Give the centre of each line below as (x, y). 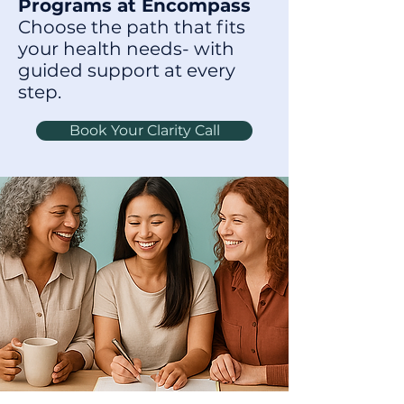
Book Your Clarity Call (144, 130)
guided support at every (127, 70)
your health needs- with (126, 49)
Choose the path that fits (132, 27)
